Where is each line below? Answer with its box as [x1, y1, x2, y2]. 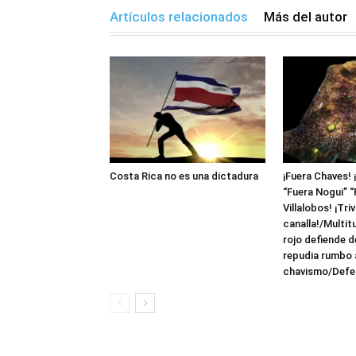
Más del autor [264, 8, 347, 25]
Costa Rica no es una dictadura [110, 170, 258, 183]
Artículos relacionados [110, 8, 248, 25]
